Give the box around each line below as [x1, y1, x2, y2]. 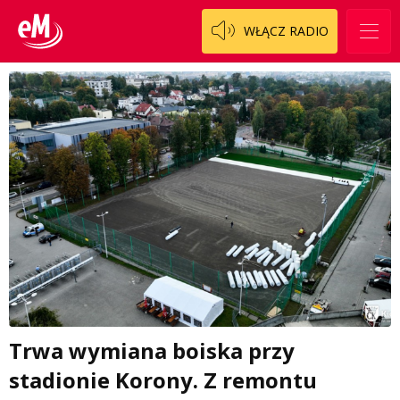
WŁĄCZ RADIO [244, 22, 329, 39]
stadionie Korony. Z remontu [9, 364, 317, 395]
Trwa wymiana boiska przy [9, 335, 295, 365]
